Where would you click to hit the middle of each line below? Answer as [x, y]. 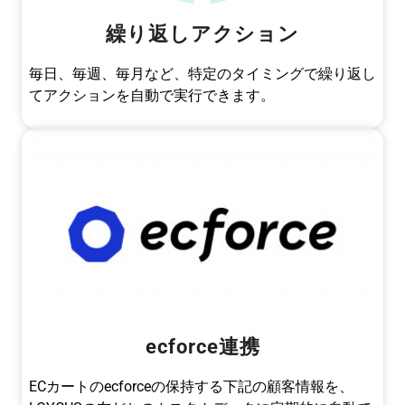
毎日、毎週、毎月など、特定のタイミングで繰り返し [202, 73]
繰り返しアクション [202, 33]
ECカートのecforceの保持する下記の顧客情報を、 [191, 386]
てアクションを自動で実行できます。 [152, 95]
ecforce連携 [202, 346]
